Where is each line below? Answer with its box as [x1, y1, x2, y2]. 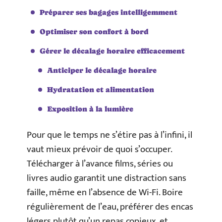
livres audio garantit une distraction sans [27, 170, 186, 186]
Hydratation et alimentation [47, 85, 154, 94]
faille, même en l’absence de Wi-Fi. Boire [27, 185, 183, 200]
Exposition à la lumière [47, 104, 133, 113]
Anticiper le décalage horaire [47, 65, 157, 74]
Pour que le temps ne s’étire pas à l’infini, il [27, 127, 192, 143]
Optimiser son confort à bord [40, 27, 149, 36]
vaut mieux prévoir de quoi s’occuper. [27, 142, 172, 157]
